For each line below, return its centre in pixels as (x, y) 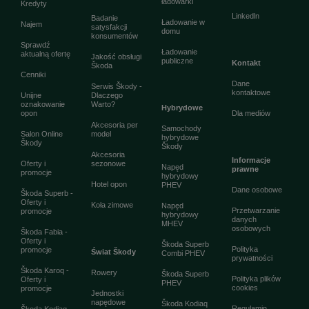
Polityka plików (256, 279)
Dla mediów (251, 113)
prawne (245, 169)
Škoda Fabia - (44, 232)
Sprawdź (36, 45)
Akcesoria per (114, 125)
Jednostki (107, 293)
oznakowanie (43, 104)
